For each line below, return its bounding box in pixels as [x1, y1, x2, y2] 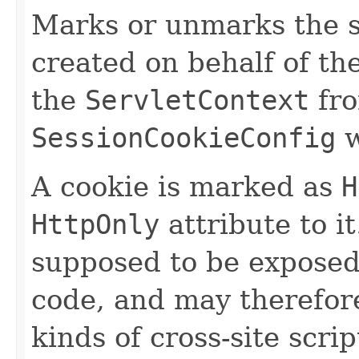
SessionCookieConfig [31, 121, 336, 154]
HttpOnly [31, 208, 159, 240]
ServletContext [85, 83, 309, 116]
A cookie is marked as [31, 170, 341, 203]
